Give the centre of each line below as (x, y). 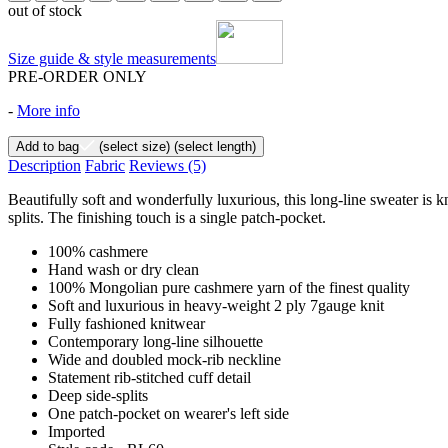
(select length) (213, 146)
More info (48, 110)
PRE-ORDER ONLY (77, 76)
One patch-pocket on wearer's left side (168, 413)
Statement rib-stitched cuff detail (149, 377)
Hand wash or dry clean (123, 269)
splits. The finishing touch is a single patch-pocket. (167, 217)
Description (44, 165)
